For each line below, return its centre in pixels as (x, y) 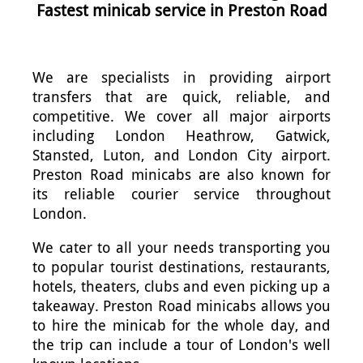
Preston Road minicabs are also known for (181, 174)
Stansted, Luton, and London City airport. (181, 155)
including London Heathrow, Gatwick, (181, 135)
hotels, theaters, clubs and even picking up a (181, 286)
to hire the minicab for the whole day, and (181, 325)
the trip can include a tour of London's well (181, 344)
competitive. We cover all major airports (181, 116)
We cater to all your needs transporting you (181, 247)
